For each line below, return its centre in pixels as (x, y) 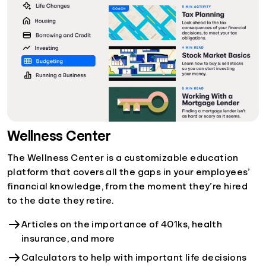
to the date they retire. (61, 200)
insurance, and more (68, 238)
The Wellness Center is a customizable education (123, 158)
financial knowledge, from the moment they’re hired (127, 186)
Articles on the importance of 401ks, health (122, 224)
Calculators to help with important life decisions (134, 257)
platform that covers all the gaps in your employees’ (129, 172)
